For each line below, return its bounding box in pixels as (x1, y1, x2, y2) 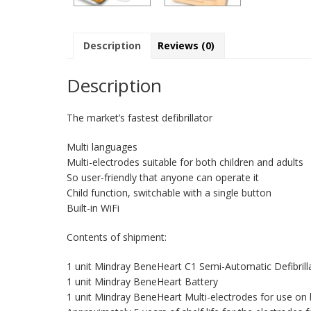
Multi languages (67, 140, 137, 153)
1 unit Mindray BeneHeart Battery (67, 274, 218, 288)
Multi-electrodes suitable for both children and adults (67, 155, 303, 169)
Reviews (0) (158, 39, 215, 53)
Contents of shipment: (67, 230, 167, 244)
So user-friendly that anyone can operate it (67, 170, 259, 184)
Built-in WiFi (67, 201, 119, 215)
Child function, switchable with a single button (67, 185, 271, 199)
